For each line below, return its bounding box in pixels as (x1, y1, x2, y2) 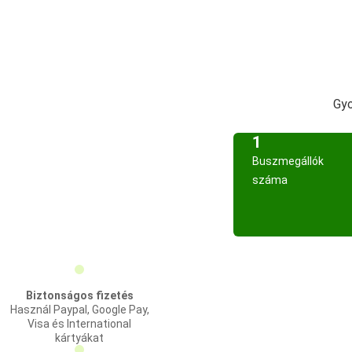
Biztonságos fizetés (25, 289, 134, 302)
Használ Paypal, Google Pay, (9, 303, 149, 316)
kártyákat (55, 332, 104, 344)
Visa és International (27, 317, 131, 330)
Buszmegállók (252, 155, 324, 167)
